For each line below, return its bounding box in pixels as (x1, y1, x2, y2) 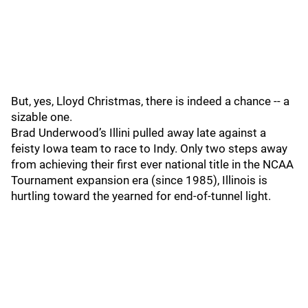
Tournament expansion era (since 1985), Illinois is (11, 173, 267, 187)
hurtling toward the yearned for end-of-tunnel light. (11, 189, 274, 203)
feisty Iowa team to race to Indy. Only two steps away (11, 142, 287, 155)
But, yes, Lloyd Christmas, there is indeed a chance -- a (11, 94, 289, 108)
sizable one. (11, 110, 75, 124)
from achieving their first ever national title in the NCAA (11, 157, 294, 171)
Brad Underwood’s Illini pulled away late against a (11, 126, 266, 140)
